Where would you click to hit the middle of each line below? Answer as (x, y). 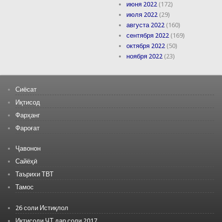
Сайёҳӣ (26, 162)
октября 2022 (146, 46)
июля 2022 (142, 15)
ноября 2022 (145, 56)
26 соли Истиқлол (42, 208)
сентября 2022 (148, 36)
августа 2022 (146, 25)
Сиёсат (26, 89)
